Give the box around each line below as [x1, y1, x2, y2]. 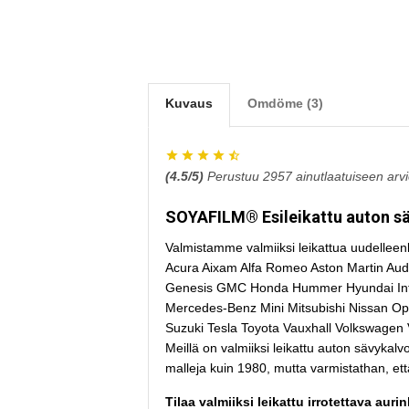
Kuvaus [165, 96, 213, 110]
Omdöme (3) [247, 96, 323, 110]
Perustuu [207, 169, 263, 184]
